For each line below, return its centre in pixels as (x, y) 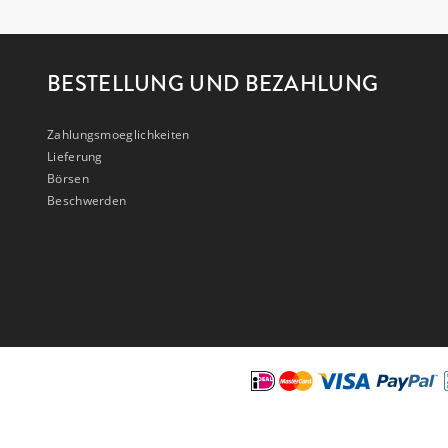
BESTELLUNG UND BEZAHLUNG (213, 83)
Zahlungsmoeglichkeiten (118, 134)
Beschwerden (87, 200)
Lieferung (75, 156)
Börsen (68, 178)
